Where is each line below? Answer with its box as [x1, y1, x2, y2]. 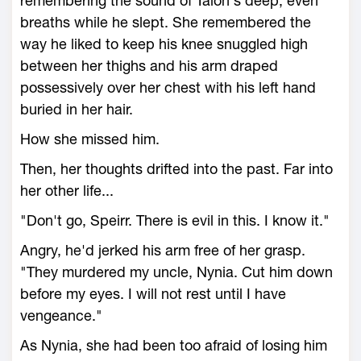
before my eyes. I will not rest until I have [20, 285, 286, 302]
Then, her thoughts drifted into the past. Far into [20, 160, 333, 177]
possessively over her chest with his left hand [20, 79, 316, 96]
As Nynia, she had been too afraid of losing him [20, 337, 327, 354]
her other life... [20, 182, 114, 199]
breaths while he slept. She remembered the [20, 14, 311, 31]
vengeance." [20, 307, 102, 324]
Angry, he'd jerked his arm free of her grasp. [20, 242, 305, 259]
